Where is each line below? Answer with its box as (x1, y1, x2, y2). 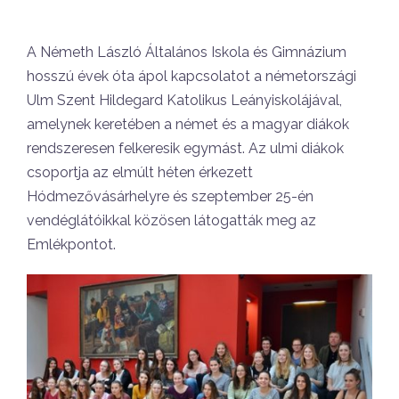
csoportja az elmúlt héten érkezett (27, 164, 253, 181)
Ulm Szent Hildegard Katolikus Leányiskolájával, (27, 92, 342, 109)
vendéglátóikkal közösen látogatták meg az (27, 212, 316, 229)
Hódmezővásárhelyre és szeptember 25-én (27, 188, 313, 205)
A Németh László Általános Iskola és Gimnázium (27, 44, 346, 61)
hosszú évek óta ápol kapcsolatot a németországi (27, 68, 356, 85)
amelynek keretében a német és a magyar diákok (27, 116, 349, 133)
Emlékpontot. (27, 236, 116, 253)
